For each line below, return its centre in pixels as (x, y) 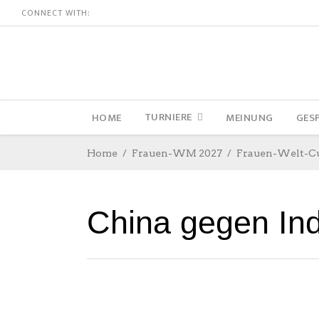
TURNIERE (168, 117)
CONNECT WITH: (56, 13)
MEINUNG (250, 117)
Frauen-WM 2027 (177, 153)
